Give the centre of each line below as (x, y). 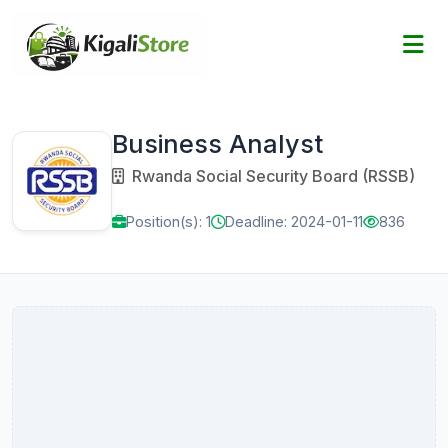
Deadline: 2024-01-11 (294, 221)
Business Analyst (217, 144)
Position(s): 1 (168, 221)
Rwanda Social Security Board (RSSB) (271, 176)
